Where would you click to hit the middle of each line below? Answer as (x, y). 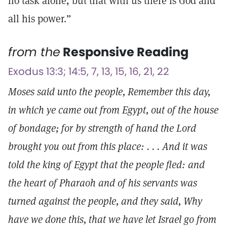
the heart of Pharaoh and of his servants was (103, 183)
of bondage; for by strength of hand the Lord (102, 128)
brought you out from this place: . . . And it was (108, 146)
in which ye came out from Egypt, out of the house (113, 110)
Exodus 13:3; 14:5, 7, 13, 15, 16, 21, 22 (89, 71)
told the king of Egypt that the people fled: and (106, 165)
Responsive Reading (124, 52)
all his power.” (40, 19)
